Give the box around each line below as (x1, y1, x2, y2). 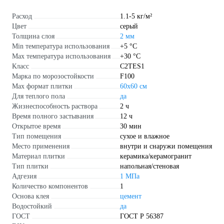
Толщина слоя (12, 32, 54, 40)
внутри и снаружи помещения (120, 142, 212, 150)
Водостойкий (12, 202, 52, 210)
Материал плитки (12, 152, 65, 160)
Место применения (12, 142, 69, 150)
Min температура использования (12, 42, 109, 50)
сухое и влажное (120, 132, 169, 140)
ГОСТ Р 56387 (120, 212, 163, 220)
